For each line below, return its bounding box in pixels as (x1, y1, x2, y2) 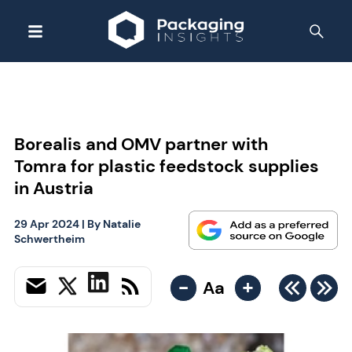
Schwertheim (13, 231, 85, 246)
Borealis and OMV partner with (13, 132, 268, 156)
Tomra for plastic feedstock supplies (13, 154, 319, 178)
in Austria (13, 176, 93, 200)
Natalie (102, 216, 141, 231)
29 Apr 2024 (13, 216, 79, 231)
